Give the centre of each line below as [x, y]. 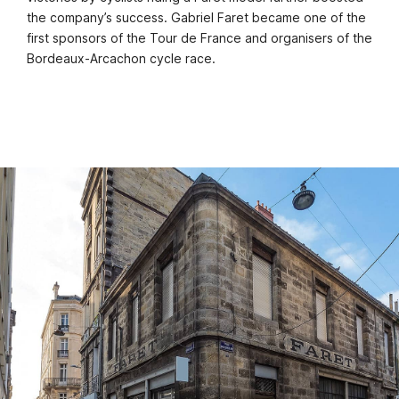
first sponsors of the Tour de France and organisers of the [199, 38]
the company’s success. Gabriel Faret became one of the [196, 17]
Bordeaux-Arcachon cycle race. [121, 58]
